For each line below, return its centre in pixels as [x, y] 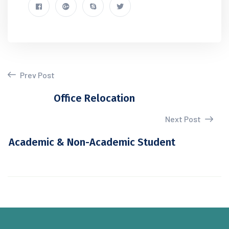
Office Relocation [94, 98]
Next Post [184, 119]
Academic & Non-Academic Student [92, 142]
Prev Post [37, 75]
